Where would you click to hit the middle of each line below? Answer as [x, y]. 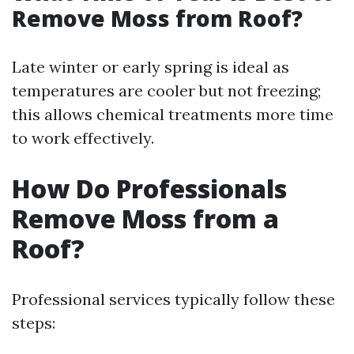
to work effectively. [83, 138]
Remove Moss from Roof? [157, 18]
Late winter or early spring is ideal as [151, 67]
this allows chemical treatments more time [173, 114]
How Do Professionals [149, 188]
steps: [34, 323]
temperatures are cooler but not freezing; [166, 90]
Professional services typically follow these [173, 299]
